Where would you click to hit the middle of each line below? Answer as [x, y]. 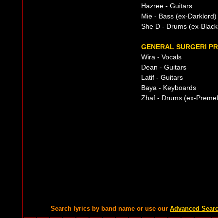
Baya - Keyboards [169, 88]
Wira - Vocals [161, 57]
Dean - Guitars [164, 67]
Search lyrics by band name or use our [110, 209]
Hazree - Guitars [167, 6]
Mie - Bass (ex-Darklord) [179, 16]
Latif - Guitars [162, 77]
